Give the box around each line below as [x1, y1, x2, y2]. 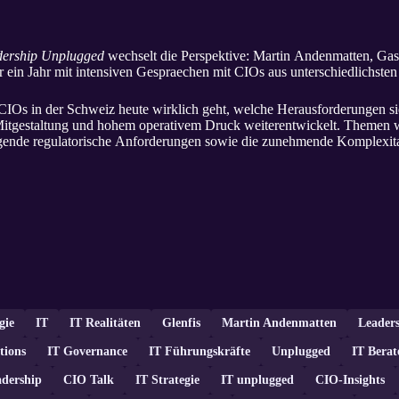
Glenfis [162, 316, 200, 330]
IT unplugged [221, 373, 294, 387]
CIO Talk [63, 373, 114, 387]
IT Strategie [135, 373, 199, 387]
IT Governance [47, 345, 127, 359]
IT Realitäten [69, 316, 141, 330]
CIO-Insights [315, 373, 385, 387]
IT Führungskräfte [149, 345, 250, 359]
